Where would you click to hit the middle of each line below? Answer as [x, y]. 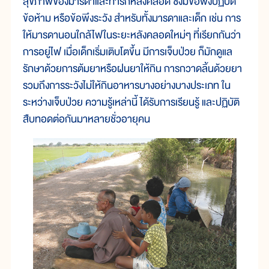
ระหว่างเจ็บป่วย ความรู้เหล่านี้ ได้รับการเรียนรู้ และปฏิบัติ [131, 102]
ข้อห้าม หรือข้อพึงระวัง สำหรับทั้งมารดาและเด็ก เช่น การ [132, 18]
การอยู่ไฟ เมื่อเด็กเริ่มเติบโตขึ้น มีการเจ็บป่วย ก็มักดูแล [128, 52]
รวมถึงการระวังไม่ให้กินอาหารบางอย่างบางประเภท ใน [127, 85]
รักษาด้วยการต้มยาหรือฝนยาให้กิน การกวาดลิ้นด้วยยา [132, 68]
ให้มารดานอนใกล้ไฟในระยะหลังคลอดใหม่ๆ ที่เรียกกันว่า [132, 35]
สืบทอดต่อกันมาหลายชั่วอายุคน [86, 119]
